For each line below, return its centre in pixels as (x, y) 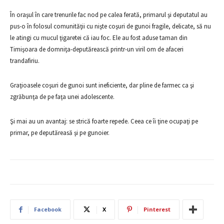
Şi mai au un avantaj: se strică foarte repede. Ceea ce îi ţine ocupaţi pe (104, 121)
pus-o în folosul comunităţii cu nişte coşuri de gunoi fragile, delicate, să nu (110, 26)
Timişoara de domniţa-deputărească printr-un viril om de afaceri (97, 49)
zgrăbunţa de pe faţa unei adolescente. (62, 97)
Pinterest (157, 209)
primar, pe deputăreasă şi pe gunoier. (60, 133)
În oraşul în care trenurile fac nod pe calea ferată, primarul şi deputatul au (109, 15)
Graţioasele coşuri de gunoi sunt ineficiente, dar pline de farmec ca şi (102, 85)
